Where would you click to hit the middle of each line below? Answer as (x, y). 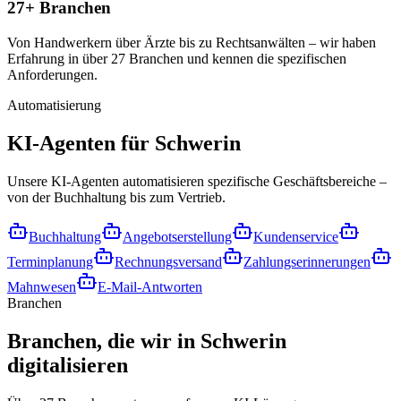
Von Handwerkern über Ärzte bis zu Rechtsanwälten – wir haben (192, 42)
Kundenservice (296, 236)
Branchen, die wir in (104, 341)
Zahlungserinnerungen (307, 261)
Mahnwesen (42, 286)
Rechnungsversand (168, 261)
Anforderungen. (52, 74)
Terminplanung (50, 261)
